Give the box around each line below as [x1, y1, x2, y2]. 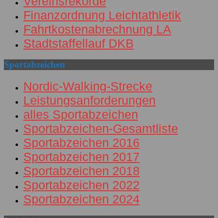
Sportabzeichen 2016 [23, 136, 140, 150]
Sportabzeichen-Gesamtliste [23, 122, 178, 136]
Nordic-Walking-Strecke [23, 79, 152, 93]
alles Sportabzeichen [23, 108, 138, 122]
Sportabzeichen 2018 [23, 164, 140, 178]
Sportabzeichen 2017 [23, 150, 140, 164]
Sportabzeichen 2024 [23, 192, 140, 206]
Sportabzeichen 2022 [23, 178, 140, 192]
